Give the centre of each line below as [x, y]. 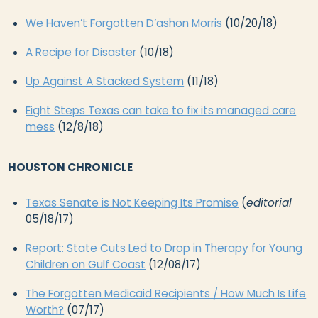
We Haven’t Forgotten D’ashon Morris [124, 23]
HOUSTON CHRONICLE [71, 167]
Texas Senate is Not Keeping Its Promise [132, 202]
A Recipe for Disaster [81, 52]
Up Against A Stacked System [105, 81]
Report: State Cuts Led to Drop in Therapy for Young [164, 248]
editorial [269, 202]
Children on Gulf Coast [86, 264]
